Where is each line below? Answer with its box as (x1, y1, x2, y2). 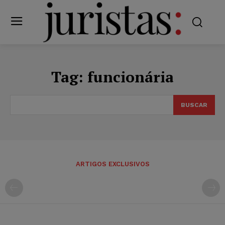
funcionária (87, 66, 174, 87)
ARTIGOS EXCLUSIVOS (75, 160, 150, 168)
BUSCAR (181, 101, 207, 108)
